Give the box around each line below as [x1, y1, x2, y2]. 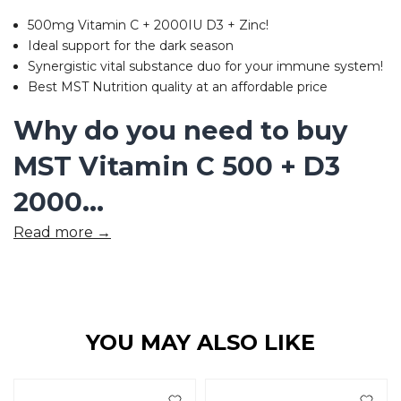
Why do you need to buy [13, 115, 347, 147]
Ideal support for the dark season [28, 37, 234, 54]
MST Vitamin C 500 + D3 [13, 150, 340, 183]
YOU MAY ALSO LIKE [86, 329, 315, 356]
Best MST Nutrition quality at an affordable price [28, 78, 328, 95]
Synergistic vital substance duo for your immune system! [28, 57, 383, 74]
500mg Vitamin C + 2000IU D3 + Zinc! [28, 16, 269, 33]
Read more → [13, 224, 111, 242]
